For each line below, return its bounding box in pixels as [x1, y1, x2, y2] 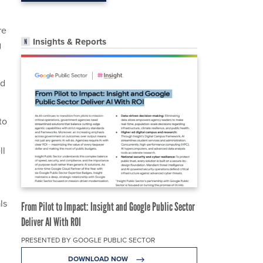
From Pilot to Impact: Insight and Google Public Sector [21, 200, 195, 214]
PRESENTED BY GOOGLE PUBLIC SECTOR [21, 235, 155, 245]
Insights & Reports [33, 35, 106, 49]
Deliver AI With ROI [21, 215, 81, 230]
